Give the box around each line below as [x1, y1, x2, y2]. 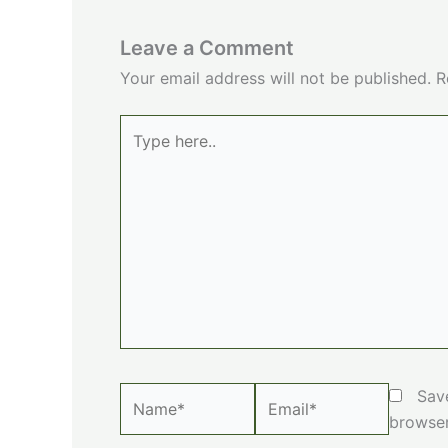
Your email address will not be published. [120, 67, 431, 88]
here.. [119, 142, 160, 163]
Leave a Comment [120, 35, 294, 60]
